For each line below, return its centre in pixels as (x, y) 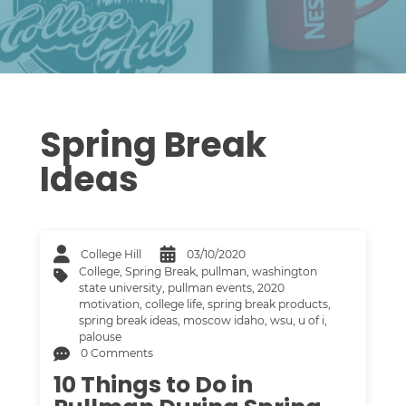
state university (121, 288)
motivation (110, 304)
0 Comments (117, 353)
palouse (101, 337)
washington (285, 272)
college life (174, 304)
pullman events (210, 288)
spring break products (268, 304)
